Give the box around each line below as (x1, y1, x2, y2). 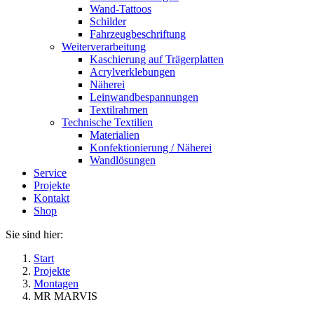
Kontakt (34, 192, 69, 204)
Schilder (90, 15, 126, 27)
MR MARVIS (34, 290, 97, 302)
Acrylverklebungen (90, 66, 175, 78)
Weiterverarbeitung (62, 41, 146, 53)
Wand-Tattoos (90, 3, 151, 15)
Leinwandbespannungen (90, 91, 198, 103)
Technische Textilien (62, 116, 153, 128)
